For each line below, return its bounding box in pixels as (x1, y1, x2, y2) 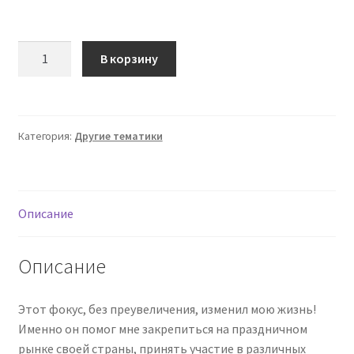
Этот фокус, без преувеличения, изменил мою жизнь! (17, 301, 316, 318)
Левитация (17, 141, 81, 157)
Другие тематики (73, 128, 163, 143)
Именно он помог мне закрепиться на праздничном (17, 321, 307, 337)
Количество (17, 42, 85, 58)
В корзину (100, 50, 159, 66)
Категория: (17, 128, 74, 143)
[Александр (17, 81, 81, 98)
